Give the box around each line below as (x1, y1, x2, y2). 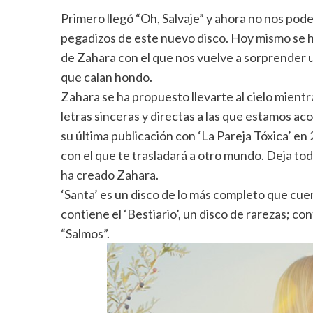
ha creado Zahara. (61, 167, 159, 182)
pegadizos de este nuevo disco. (61, 30, 228, 45)
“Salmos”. (61, 226, 110, 241)
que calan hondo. (61, 69, 152, 85)
